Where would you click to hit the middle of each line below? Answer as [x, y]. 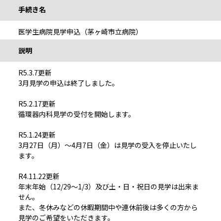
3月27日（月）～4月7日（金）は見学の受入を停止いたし [108, 145]
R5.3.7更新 [35, 73]
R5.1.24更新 [37, 135]
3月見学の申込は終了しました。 [69, 83]
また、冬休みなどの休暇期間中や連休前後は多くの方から [108, 207]
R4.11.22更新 [39, 176]
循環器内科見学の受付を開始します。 [77, 114]
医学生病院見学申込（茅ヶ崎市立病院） [80, 32]
